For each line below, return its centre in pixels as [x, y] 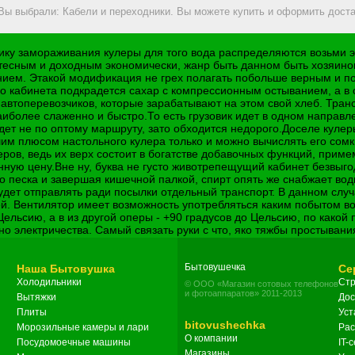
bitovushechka [225, 325]
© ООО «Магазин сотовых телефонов [261, 284]
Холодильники [49, 282]
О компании [211, 339]
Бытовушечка [215, 267]
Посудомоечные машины [74, 343]
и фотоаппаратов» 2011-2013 [243, 294]
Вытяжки [36, 298]
